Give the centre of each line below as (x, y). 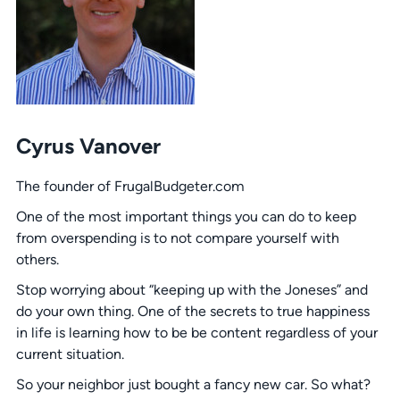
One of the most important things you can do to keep (186, 217)
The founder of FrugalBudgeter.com (130, 187)
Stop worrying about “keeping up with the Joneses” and (192, 290)
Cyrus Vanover (88, 146)
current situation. (70, 354)
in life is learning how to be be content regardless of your (196, 333)
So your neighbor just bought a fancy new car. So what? (193, 385)
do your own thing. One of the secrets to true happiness (192, 312)
